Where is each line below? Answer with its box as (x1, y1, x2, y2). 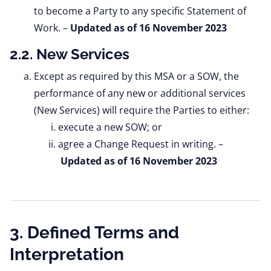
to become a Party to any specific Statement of (34, 4, 246, 18)
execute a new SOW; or (58, 120, 162, 134)
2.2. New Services (10, 45, 129, 63)
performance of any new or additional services (34, 87, 246, 100)
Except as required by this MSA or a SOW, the (34, 70, 239, 83)
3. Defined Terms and (10, 223, 179, 243)
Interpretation (10, 244, 124, 264)
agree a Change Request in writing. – (58, 137, 223, 151)
